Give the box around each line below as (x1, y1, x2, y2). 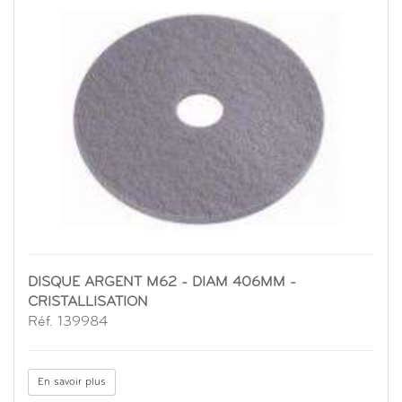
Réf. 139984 (28, 315, 108, 330)
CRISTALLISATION (28, 295, 148, 310)
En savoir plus (38, 377, 106, 389)
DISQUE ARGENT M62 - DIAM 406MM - (28, 275, 296, 291)
